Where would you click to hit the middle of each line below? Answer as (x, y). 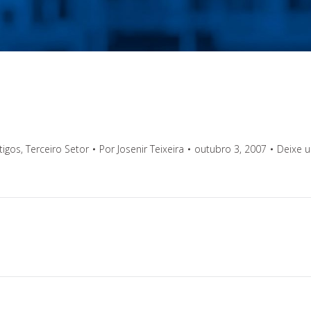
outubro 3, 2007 (230, 149)
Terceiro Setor (57, 149)
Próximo (199, 247)
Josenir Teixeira (150, 149)
